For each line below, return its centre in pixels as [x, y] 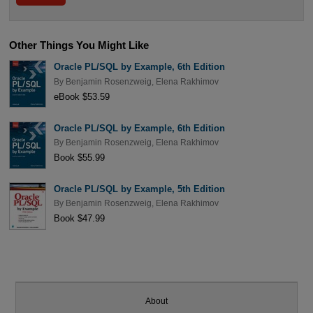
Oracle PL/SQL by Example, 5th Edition [139, 189]
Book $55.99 [79, 157]
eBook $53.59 [81, 96]
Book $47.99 [79, 218]
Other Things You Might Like [79, 45]
